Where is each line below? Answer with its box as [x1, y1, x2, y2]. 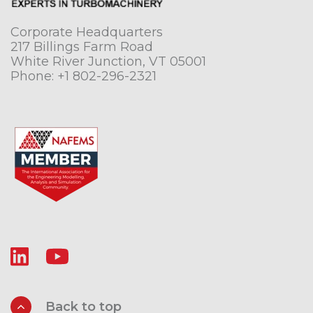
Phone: [10, 68, 57, 85]
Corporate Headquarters [10, 24, 163, 41]
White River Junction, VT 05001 [10, 54, 206, 70]
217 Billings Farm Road [10, 39, 153, 55]
